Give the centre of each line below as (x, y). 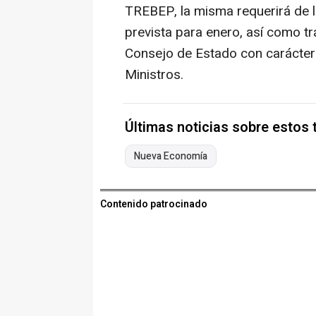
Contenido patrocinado (154, 205)
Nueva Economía (171, 157)
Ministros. (154, 75)
